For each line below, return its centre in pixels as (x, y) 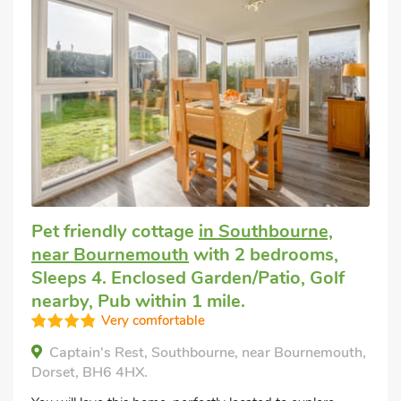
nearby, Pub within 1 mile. (138, 302)
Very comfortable (153, 321)
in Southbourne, (266, 232)
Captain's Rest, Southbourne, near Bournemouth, (208, 353)
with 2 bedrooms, (264, 255)
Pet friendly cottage (115, 232)
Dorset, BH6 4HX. (90, 373)
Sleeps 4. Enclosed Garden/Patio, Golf (188, 278)
